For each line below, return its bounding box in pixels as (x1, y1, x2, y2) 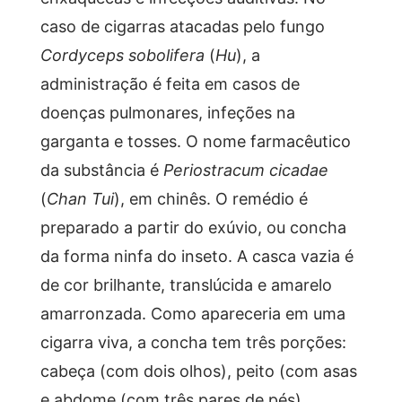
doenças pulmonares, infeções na (39, 100, 295, 123)
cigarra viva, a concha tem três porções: (39, 330, 346, 353)
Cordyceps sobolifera (39, 43, 205, 66)
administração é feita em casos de (39, 72, 300, 94)
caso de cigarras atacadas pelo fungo (39, 14, 325, 37)
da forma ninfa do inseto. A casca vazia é (39, 244, 354, 267)
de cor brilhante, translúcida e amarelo (39, 273, 332, 295)
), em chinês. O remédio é (113, 187, 308, 209)
